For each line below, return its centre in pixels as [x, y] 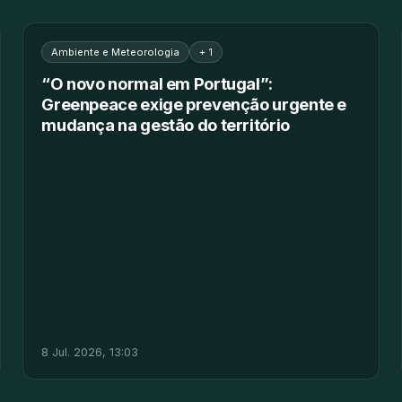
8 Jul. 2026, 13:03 [90, 352]
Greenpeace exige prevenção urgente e [194, 104]
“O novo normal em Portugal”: [157, 83]
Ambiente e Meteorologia [116, 52]
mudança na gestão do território [166, 124]
